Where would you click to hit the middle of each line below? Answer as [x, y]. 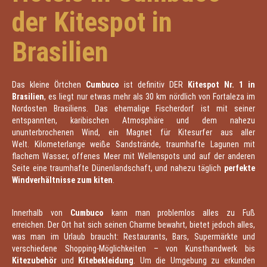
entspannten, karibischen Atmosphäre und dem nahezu [133, 120]
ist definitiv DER [153, 85]
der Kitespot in [92, 22]
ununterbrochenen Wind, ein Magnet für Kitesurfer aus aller [133, 132]
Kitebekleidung [106, 260]
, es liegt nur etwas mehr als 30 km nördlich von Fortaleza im [150, 97]
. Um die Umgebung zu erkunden [195, 260]
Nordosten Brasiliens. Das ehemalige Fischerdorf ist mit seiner [133, 108]
